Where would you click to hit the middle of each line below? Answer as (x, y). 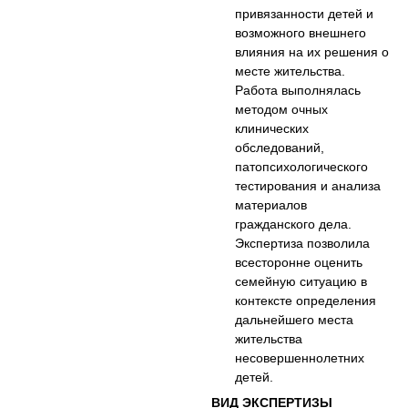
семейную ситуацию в (301, 281)
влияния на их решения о (312, 51)
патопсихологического (302, 166)
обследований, (280, 147)
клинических (272, 128)
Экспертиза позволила (303, 243)
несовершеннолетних (300, 357)
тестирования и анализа (308, 185)
